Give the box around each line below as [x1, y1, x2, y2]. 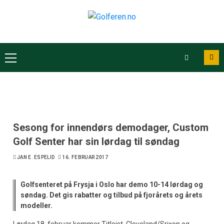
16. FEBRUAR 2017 [62, 154, 108, 160]
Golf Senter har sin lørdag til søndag [13, 135, 179, 148]
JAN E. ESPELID [17, 154, 55, 160]
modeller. [20, 201, 52, 210]
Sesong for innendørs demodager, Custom [13, 121, 208, 134]
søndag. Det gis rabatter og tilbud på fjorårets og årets [20, 191, 202, 199]
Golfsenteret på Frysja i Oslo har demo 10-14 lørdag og [20, 180, 203, 189]
